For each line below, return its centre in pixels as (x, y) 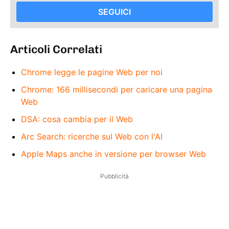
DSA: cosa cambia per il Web (77, 119)
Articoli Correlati (56, 49)
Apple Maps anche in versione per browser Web (113, 154)
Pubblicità (114, 176)
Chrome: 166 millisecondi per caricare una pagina (117, 89)
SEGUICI (114, 12)
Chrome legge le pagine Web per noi (92, 72)
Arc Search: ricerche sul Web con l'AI (92, 136)
